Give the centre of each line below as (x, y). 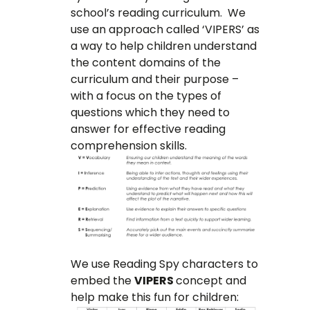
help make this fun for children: (155, 298)
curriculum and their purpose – (155, 79)
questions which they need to (151, 112)
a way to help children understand (164, 46)
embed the (103, 281)
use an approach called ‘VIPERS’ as (165, 29)
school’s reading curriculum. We (158, 12)
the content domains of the (146, 62)
